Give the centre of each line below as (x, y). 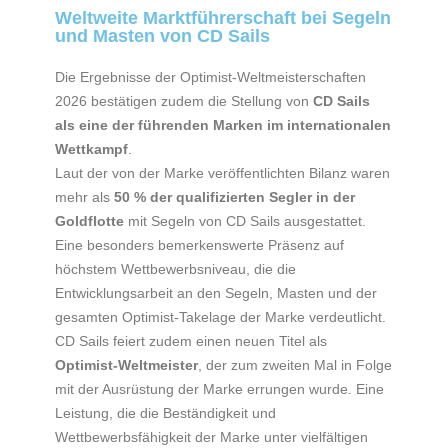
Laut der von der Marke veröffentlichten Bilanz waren (222, 172)
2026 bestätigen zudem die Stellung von (184, 100)
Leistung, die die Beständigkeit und (165, 412)
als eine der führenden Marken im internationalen (223, 124)
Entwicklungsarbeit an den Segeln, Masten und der (216, 292)
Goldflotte (89, 220)
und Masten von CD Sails (162, 35)
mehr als (84, 196)
